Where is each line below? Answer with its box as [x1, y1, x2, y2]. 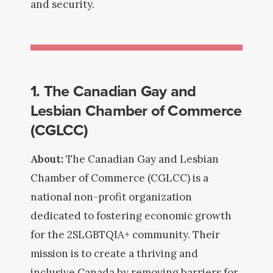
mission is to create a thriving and [30, 247, 198, 260]
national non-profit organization [30, 190, 192, 204]
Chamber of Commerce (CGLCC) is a [30, 171, 208, 185]
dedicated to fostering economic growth [30, 209, 232, 222]
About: [30, 152, 66, 166]
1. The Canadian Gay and [30, 79, 196, 102]
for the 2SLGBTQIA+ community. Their [30, 228, 220, 241]
